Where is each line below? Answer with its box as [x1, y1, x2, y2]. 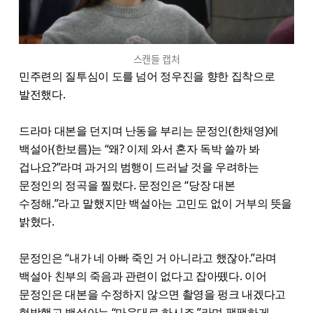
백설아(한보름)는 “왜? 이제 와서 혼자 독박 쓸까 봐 [19, 140, 260, 156]
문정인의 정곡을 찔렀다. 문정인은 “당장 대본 [19, 177, 235, 193]
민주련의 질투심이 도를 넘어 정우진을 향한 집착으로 [19, 68, 275, 84]
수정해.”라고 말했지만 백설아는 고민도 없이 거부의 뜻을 [19, 195, 293, 211]
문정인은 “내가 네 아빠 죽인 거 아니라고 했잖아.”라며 [19, 249, 277, 265]
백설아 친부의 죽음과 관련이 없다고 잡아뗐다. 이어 [19, 268, 267, 284]
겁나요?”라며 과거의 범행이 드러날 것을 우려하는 [19, 159, 259, 175]
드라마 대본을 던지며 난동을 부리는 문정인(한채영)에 [19, 122, 279, 138]
